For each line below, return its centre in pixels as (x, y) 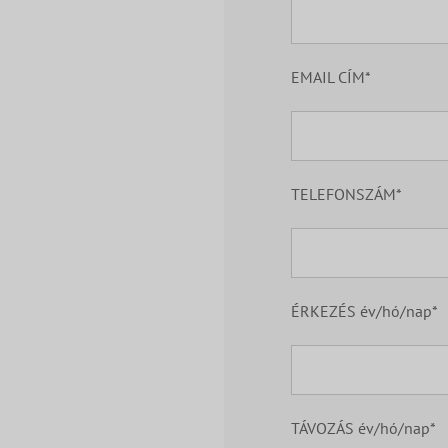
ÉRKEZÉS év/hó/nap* (365, 311)
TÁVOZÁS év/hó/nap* (364, 428)
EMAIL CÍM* (331, 77)
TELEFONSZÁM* (347, 194)
